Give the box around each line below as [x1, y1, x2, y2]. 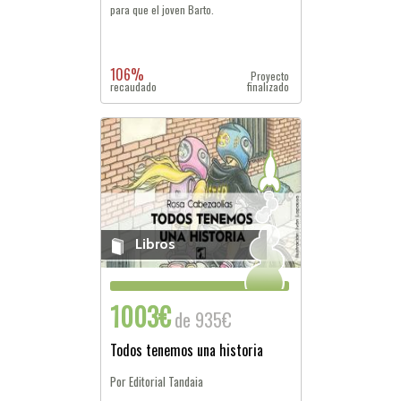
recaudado [109, 79, 157, 94]
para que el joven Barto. [109, 2, 214, 17]
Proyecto [251, 68, 290, 83]
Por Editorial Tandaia [109, 372, 203, 390]
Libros [134, 235, 175, 253]
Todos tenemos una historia [109, 339, 263, 361]
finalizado [247, 79, 290, 94]
